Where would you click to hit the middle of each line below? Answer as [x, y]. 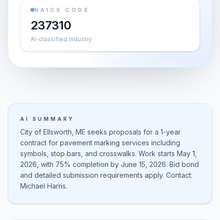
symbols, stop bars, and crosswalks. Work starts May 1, [109, 153]
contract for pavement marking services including [100, 143]
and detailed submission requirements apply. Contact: [106, 175]
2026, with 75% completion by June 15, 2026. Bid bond [110, 164]
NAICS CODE [62, 10]
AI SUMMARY [47, 119]
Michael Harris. [44, 186]
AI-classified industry [61, 39]
